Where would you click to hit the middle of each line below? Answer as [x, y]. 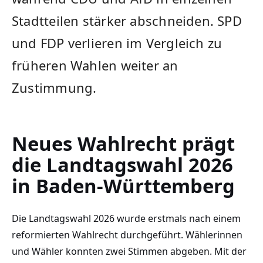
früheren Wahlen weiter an [95, 65]
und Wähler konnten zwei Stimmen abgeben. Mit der [129, 251]
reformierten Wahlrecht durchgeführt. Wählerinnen [127, 235]
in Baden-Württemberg [123, 186]
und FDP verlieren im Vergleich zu [117, 43]
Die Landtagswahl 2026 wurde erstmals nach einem [126, 218]
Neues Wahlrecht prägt [123, 144]
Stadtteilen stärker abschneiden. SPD [127, 21]
